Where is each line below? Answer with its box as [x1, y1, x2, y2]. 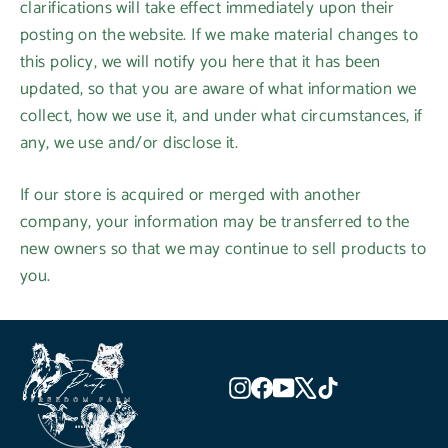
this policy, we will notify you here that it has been [20, 48, 381, 76]
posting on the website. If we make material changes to [20, 21, 418, 49]
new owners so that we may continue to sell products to [20, 235, 426, 263]
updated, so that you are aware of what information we [20, 75, 417, 103]
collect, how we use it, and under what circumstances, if [20, 102, 423, 130]
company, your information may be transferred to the [20, 208, 410, 236]
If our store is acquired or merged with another [20, 181, 361, 209]
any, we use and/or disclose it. [20, 129, 239, 157]
